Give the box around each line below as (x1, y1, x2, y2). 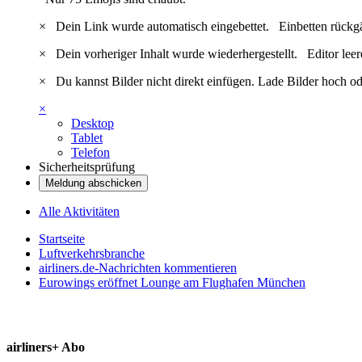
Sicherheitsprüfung (39, 160, 135, 175)
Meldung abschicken (45, 177, 141, 190)
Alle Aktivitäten (39, 204, 120, 219)
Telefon (71, 145, 110, 160)
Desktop (71, 116, 114, 131)
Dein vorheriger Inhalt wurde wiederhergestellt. (49, 47, 307, 61)
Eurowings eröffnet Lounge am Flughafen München (39, 276, 305, 290)
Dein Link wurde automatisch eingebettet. (49, 19, 279, 34)
